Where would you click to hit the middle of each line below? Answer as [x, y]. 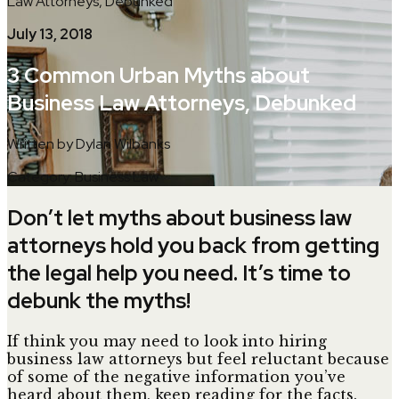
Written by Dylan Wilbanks [89, 143]
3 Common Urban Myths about [159, 75]
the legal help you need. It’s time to [179, 273]
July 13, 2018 [50, 34]
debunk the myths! [99, 300]
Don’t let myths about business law [179, 217]
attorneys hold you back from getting [193, 245]
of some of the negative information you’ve [176, 376]
